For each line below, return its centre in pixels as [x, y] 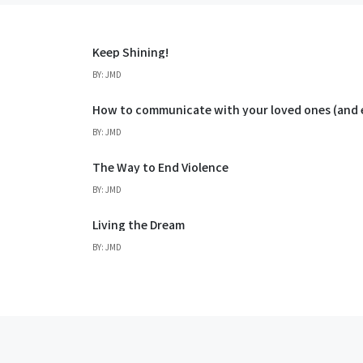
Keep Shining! [130, 52]
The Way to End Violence [160, 167]
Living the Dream [139, 225]
